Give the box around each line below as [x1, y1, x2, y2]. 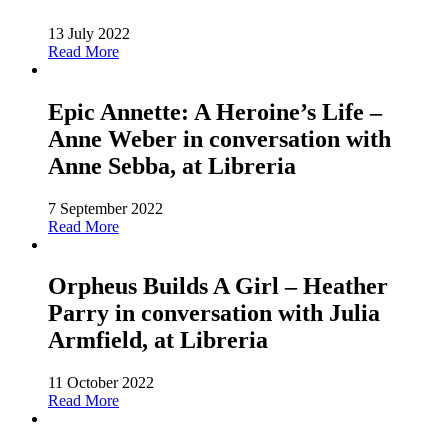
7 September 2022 [48, 199, 163, 217]
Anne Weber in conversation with [48, 125, 391, 152]
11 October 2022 [48, 374, 154, 392]
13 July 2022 [48, 24, 130, 42]
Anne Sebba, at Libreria [48, 152, 296, 179]
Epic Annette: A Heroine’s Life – [48, 98, 382, 125]
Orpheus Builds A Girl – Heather [48, 273, 388, 300]
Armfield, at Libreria [48, 327, 268, 354]
